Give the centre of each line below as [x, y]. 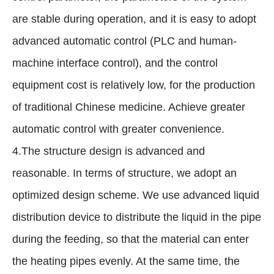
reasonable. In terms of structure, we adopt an [124, 173]
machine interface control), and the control [115, 63]
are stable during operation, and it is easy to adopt [134, 19]
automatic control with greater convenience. [118, 129]
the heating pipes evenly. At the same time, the [126, 261]
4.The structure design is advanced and [109, 151]
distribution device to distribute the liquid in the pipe [137, 217]
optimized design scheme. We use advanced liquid [136, 195]
